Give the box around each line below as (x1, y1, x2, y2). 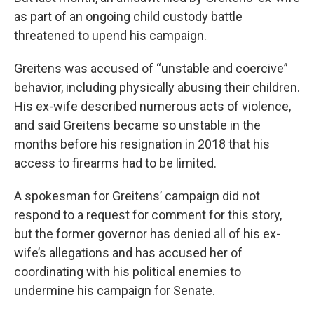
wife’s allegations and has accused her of (14, 245, 243, 260)
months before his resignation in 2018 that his (14, 136, 270, 151)
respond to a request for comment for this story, (14, 207, 282, 222)
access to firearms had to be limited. (14, 155, 217, 170)
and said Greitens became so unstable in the (14, 117, 261, 132)
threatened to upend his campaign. (14, 27, 207, 43)
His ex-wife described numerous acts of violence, (14, 98, 291, 114)
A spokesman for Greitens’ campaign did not (14, 188, 260, 203)
